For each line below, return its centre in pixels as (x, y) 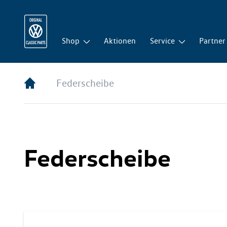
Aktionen (120, 41)
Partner (213, 41)
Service (163, 41)
